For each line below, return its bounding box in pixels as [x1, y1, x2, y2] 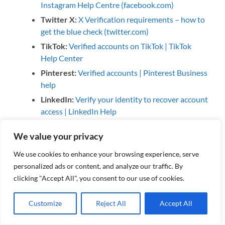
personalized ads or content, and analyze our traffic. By [14, 162, 183, 170]
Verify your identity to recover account [75, 94, 208, 104]
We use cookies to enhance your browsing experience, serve [14, 150, 199, 158]
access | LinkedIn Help [41, 106, 117, 117]
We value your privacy [14, 131, 103, 142]
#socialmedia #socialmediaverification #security [31, 153, 193, 163]
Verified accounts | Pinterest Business [78, 68, 208, 78]
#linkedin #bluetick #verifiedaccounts [48, 177, 177, 187]
